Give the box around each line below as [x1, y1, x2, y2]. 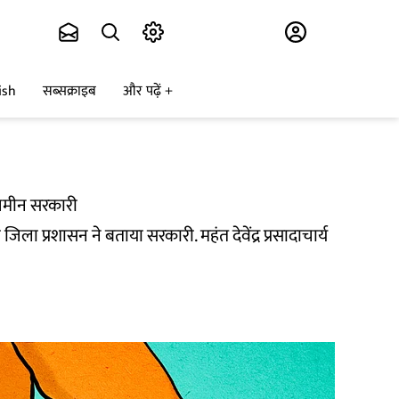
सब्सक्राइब [43, 79, 96, 104]
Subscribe [175, 17, 248, 48]
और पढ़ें [123, 79, 161, 104]
